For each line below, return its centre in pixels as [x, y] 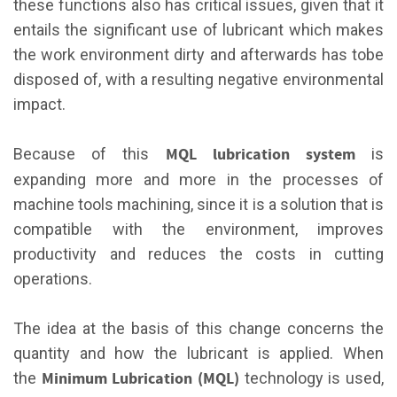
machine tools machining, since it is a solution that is [198, 205]
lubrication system [284, 155]
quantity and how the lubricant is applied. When [198, 354]
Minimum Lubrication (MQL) [143, 379]
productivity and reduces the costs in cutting [198, 254]
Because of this [90, 154]
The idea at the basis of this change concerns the [198, 329]
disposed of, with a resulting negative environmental [198, 80]
